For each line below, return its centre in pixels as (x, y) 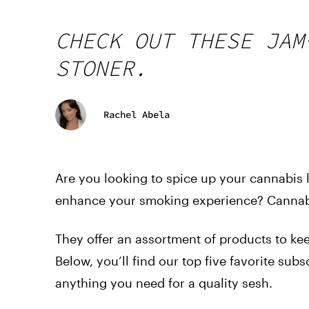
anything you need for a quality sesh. (164, 282)
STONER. (101, 68)
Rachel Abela (137, 115)
